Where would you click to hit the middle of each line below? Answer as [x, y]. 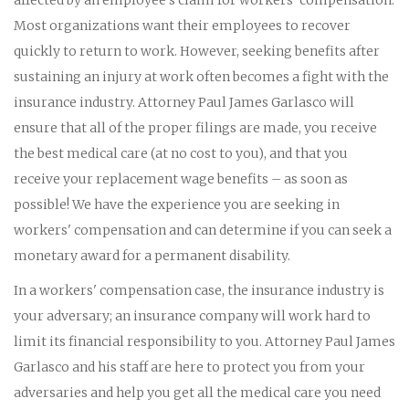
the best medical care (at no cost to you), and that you [181, 153]
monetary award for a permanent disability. [152, 255]
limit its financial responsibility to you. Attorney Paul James [204, 341]
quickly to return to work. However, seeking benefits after [197, 51]
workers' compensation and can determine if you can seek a [203, 230]
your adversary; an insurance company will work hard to [192, 315]
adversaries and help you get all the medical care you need [197, 392]
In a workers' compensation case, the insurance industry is [199, 290]
